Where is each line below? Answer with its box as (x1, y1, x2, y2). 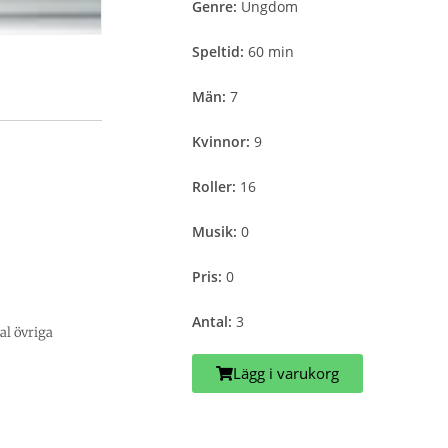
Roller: (192, 177, 240, 196)
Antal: (192, 312, 236, 331)
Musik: (192, 222, 241, 241)
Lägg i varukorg (233, 363, 339, 383)
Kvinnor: (192, 132, 254, 151)
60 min (248, 42, 294, 61)
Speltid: (192, 42, 248, 61)
